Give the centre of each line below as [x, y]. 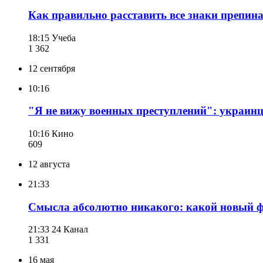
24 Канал [70, 230]
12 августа [49, 164]
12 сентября [52, 68]
